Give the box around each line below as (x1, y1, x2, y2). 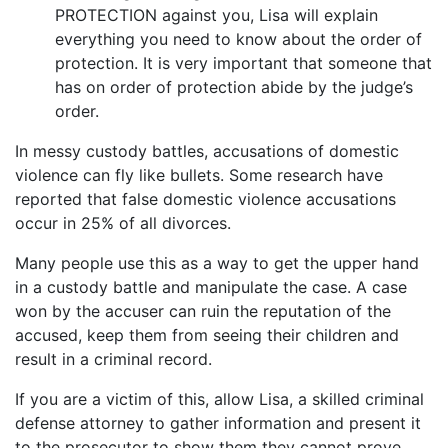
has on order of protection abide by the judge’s (55, 77, 413, 97)
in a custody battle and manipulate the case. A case (15, 277, 407, 297)
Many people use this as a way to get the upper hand (15, 253, 419, 273)
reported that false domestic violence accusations (15, 189, 396, 209)
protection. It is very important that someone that (55, 53, 432, 73)
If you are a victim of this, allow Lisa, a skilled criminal (15, 389, 424, 409)
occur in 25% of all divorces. (15, 213, 231, 233)
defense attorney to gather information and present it (15, 413, 421, 433)
